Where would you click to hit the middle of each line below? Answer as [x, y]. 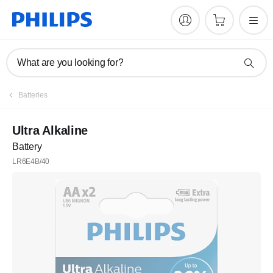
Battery [27, 147]
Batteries [33, 95]
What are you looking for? [70, 62]
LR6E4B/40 [31, 161]
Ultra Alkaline [50, 130]
